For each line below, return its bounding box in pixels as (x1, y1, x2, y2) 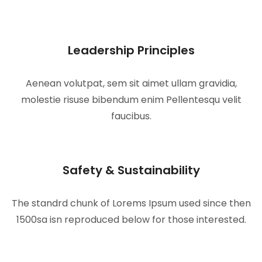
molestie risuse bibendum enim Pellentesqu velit (20, 93, 242, 107)
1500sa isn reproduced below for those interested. (16, 213, 246, 227)
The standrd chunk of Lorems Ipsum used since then (11, 196, 251, 211)
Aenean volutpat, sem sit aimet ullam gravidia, (25, 77, 237, 91)
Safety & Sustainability (62, 162, 200, 179)
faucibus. (111, 109, 151, 123)
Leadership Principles (67, 42, 195, 59)
